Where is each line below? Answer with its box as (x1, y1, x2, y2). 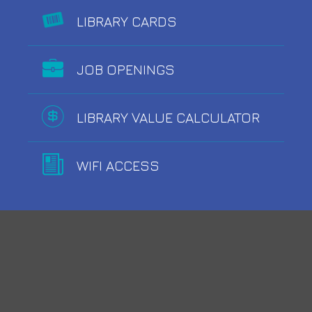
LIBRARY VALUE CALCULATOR (77, 109, 260, 125)
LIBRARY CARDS (77, 13, 177, 29)
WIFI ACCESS (77, 157, 159, 173)
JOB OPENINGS (77, 61, 175, 77)
